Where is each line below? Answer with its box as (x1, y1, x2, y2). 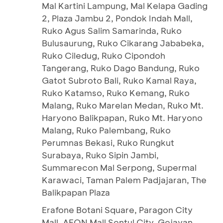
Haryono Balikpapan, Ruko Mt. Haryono (42, 112, 203, 123)
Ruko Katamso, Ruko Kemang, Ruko (42, 87, 190, 98)
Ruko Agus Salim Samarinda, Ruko (42, 25, 182, 36)
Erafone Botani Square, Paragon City (42, 204, 193, 215)
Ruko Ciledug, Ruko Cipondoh (42, 50, 165, 61)
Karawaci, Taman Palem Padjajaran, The (42, 174, 207, 185)
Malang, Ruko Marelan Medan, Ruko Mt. (42, 100, 204, 111)
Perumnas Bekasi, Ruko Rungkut (42, 137, 174, 148)
